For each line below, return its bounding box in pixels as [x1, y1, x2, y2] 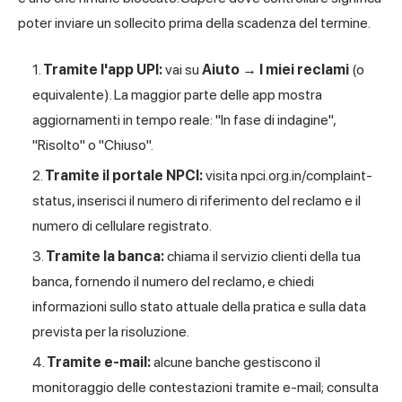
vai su [162, 61, 202, 79]
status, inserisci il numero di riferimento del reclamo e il [32, 192, 361, 210]
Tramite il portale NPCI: [45, 167, 203, 185]
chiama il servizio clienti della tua [164, 248, 361, 266]
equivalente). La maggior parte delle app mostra [32, 86, 322, 104]
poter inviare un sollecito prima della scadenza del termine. [18, 14, 371, 32]
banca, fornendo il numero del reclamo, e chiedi [32, 273, 314, 291]
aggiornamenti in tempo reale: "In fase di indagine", [32, 111, 336, 129]
